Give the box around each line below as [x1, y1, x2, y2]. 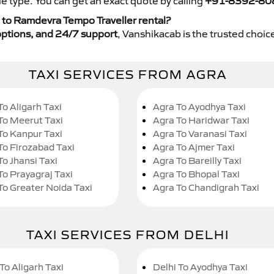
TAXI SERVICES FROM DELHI [26, 228, 229, 243]
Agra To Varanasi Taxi [153, 128, 247, 140]
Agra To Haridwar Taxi [153, 114, 250, 127]
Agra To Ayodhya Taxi [153, 101, 246, 113]
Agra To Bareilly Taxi [153, 155, 242, 167]
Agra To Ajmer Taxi [153, 141, 235, 154]
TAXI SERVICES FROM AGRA [29, 67, 227, 83]
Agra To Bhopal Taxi [153, 168, 240, 180]
